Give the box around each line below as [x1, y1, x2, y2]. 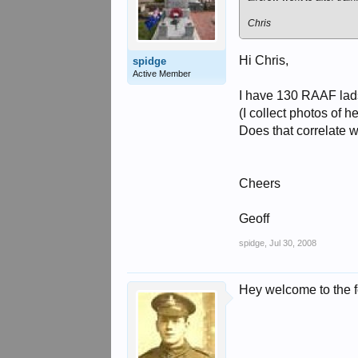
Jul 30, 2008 [269, 238, 317, 248]
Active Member [133, 69, 192, 78]
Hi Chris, [239, 54, 289, 67]
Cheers [239, 177, 281, 190]
